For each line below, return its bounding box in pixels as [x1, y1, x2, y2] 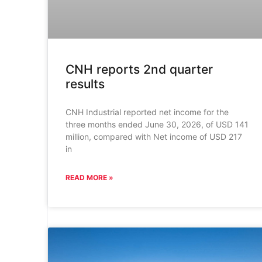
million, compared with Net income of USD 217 [65, 131, 242, 142]
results [65, 76, 105, 91]
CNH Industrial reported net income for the [65, 106, 229, 117]
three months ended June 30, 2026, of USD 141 [65, 119, 249, 129]
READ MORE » [65, 173, 113, 182]
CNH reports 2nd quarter [65, 61, 213, 77]
